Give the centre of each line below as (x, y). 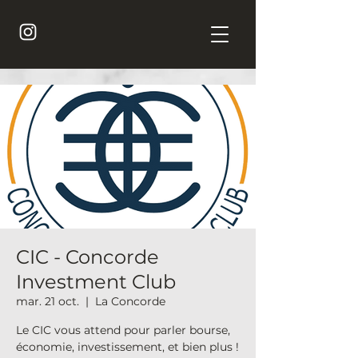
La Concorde (130, 301)
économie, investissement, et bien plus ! (127, 347)
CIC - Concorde (88, 257)
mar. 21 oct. (48, 301)
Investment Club (96, 282)
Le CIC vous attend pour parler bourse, (123, 330)
